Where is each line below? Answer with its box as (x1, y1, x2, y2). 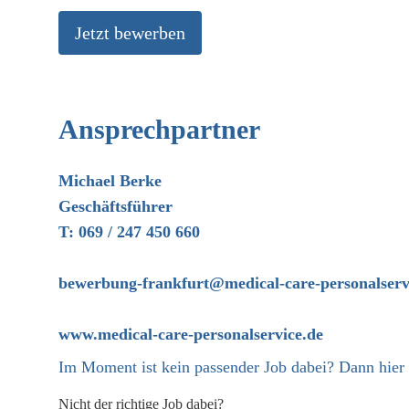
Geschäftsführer (58, 197, 177, 215)
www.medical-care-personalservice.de (58, 325, 323, 343)
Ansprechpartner (58, 114, 260, 144)
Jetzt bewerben (75, 23, 185, 43)
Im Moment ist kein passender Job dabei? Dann (58, 358, 379, 376)
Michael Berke (58, 172, 162, 190)
